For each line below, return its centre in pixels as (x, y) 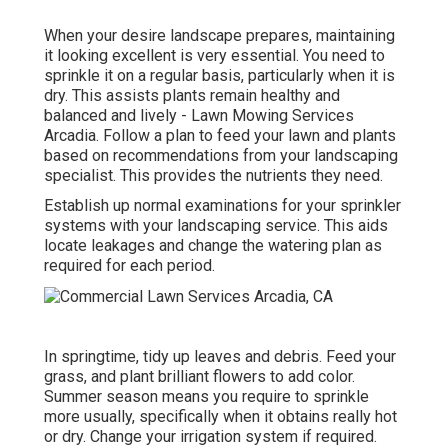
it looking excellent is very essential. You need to (214, 55)
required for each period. (129, 265)
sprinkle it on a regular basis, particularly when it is (219, 75)
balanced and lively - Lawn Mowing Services (199, 115)
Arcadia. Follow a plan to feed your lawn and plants (220, 135)
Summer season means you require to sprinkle (206, 396)
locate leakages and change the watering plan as (213, 245)
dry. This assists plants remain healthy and (192, 95)
